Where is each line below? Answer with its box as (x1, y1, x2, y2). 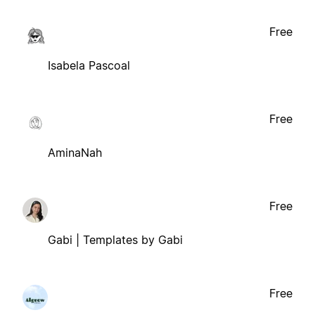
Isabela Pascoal (48, 58, 130, 72)
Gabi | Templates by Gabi (48, 232, 183, 247)
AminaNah (48, 145, 102, 160)
